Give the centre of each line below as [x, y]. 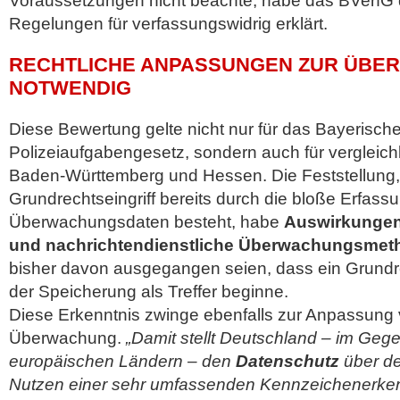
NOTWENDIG [70, 88]
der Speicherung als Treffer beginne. [149, 292]
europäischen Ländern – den [122, 361]
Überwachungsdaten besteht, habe [146, 222]
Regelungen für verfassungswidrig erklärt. [168, 24]
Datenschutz [287, 361]
